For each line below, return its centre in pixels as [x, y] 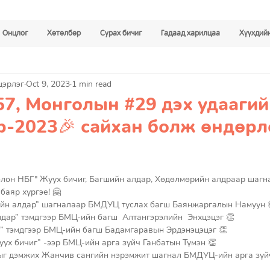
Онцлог [15, 33]
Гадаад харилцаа [190, 33]
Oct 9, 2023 [48, 84]
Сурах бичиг [121, 33]
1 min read [92, 84]
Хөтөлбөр [64, 33]
